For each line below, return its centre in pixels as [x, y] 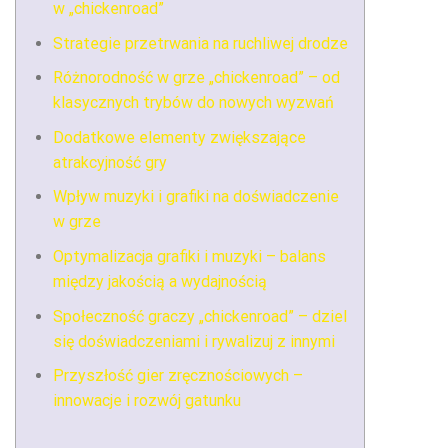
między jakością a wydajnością [159, 281]
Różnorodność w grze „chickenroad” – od [196, 78]
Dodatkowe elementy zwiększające [179, 137]
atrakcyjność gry [109, 162]
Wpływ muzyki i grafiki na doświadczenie [195, 197]
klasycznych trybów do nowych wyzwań [193, 103]
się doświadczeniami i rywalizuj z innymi [193, 341]
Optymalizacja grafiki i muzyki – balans [189, 256]
